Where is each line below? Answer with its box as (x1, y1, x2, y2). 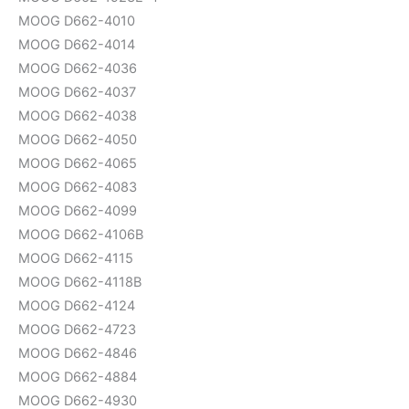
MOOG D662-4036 (18, 59, 137, 77)
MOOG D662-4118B (18, 273, 142, 290)
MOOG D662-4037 (18, 83, 136, 100)
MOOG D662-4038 (18, 107, 137, 124)
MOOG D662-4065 (18, 154, 137, 172)
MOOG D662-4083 (18, 178, 137, 195)
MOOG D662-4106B (18, 225, 143, 243)
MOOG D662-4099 (18, 202, 137, 219)
